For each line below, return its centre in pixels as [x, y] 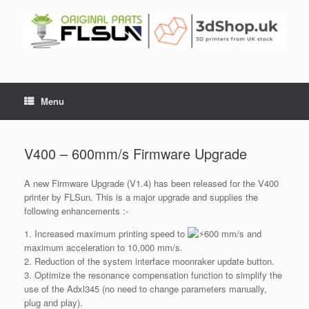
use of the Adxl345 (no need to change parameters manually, [146, 289]
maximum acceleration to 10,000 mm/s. [103, 248]
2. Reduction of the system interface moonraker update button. [149, 261]
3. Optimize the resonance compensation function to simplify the [153, 275]
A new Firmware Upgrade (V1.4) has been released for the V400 [151, 183]
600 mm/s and [233, 234]
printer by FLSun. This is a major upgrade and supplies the [141, 197]
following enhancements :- [76, 211]
